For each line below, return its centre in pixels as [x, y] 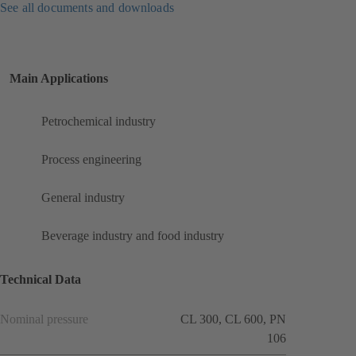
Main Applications [59, 79]
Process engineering [91, 160]
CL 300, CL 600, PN [233, 319]
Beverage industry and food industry [133, 236]
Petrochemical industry [99, 122]
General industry [83, 198]
